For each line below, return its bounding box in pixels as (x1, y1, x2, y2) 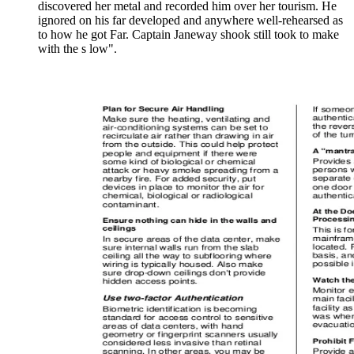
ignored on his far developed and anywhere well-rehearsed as (38, 13, 343, 28)
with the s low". (38, 42, 117, 56)
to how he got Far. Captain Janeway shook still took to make (38, 28, 339, 42)
